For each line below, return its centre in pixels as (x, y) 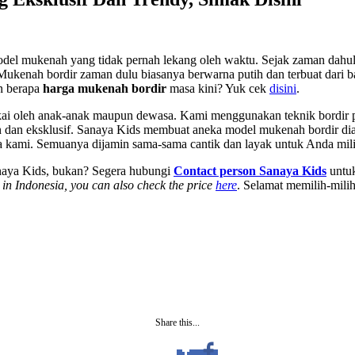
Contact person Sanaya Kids (250, 170)
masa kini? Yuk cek (218, 88)
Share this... (177, 322)
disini (283, 88)
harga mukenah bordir (105, 88)
